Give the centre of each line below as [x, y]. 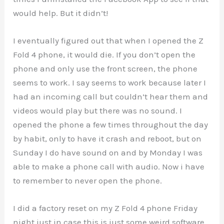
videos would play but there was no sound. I [98, 110]
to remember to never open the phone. [88, 180]
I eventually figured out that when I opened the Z [108, 40]
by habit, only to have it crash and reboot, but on [107, 138]
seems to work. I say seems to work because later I [110, 82]
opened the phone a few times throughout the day [111, 124]
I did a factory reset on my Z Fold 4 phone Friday [105, 208]
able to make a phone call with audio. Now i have [109, 166]
